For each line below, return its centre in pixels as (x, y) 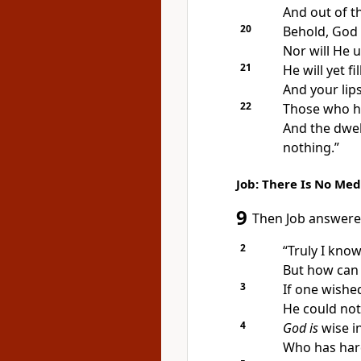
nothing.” (311, 147)
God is (300, 328)
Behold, (307, 31)
